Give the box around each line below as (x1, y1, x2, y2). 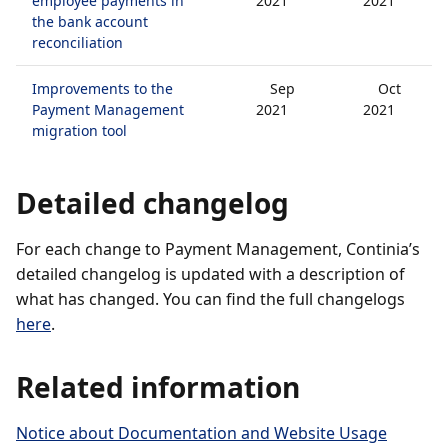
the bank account (32, 12, 148, 31)
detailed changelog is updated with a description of (16, 263, 405, 285)
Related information (16, 368, 300, 406)
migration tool (32, 121, 127, 140)
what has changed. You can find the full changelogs (16, 288, 405, 310)
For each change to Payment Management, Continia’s (16, 238, 420, 260)
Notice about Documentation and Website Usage (16, 422, 387, 444)
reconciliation (32, 33, 123, 52)
